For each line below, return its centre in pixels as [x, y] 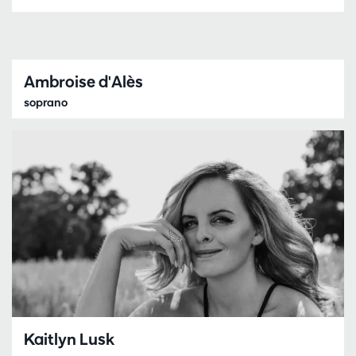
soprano [46, 102]
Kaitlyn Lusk [70, 339]
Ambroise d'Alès [83, 81]
